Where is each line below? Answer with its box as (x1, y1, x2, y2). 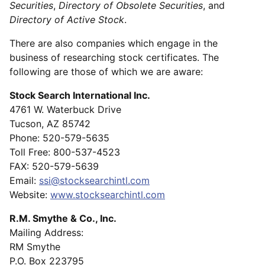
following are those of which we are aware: (9, 66, 203, 78)
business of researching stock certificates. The (9, 51, 219, 64)
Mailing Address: (9, 227, 86, 239)
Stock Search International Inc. (9, 89, 150, 102)
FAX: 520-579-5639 (9, 160, 99, 173)
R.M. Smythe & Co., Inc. (9, 212, 117, 225)
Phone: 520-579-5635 (9, 132, 109, 144)
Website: (9, 189, 50, 201)
